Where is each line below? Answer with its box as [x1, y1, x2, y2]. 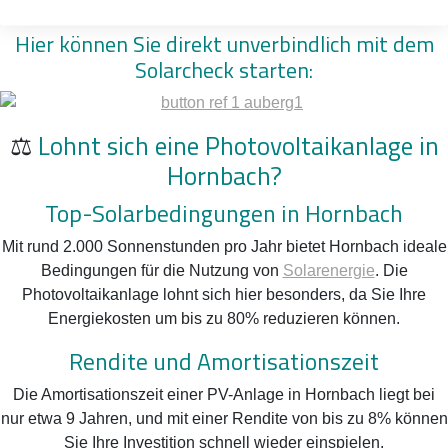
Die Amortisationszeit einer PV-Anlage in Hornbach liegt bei [13, 385, 435, 403]
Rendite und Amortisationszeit [69, 342, 379, 379]
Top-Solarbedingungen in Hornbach [45, 194, 403, 231]
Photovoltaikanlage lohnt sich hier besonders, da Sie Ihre [22, 285, 426, 303]
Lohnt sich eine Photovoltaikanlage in [31, 125, 439, 165]
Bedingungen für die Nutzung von [40, 261, 283, 279]
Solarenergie [282, 261, 375, 279]
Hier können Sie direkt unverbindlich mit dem [14, 26, 434, 60]
